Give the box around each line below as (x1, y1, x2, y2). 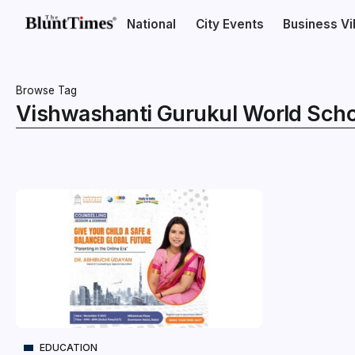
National (127, 17, 177, 32)
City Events (195, 17, 264, 32)
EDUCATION (40, 341, 97, 353)
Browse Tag (16, 84, 77, 97)
